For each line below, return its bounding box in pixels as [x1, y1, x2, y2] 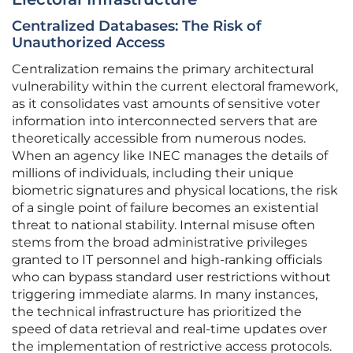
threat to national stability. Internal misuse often [12, 217, 315, 233]
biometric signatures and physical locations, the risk [12, 183, 338, 199]
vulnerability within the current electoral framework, [12, 79, 338, 95]
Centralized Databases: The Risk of [12, 17, 262, 35]
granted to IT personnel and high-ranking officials [12, 252, 322, 268]
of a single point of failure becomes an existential [12, 200, 318, 216]
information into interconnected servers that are [12, 113, 318, 129]
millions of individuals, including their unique [12, 165, 294, 181]
